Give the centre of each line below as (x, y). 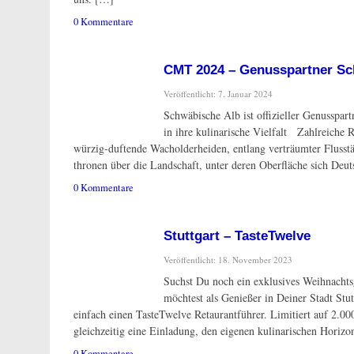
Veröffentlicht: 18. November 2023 (228, 259)
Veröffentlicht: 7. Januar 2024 (218, 93)
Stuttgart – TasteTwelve (237, 235)
